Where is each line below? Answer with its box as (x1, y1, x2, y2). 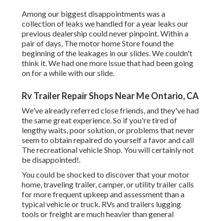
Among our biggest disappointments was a (22, 9, 165, 19)
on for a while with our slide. (22, 68, 114, 78)
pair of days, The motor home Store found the (22, 38, 174, 48)
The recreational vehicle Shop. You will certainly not (22, 145, 194, 155)
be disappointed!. (22, 155, 80, 165)
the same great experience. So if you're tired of (22, 115, 177, 125)
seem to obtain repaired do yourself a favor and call (22, 135, 194, 145)
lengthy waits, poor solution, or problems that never (22, 125, 194, 135)
